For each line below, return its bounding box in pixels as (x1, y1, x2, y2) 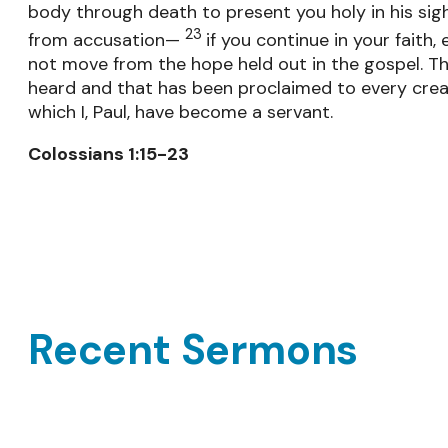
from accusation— (28, 27, 185, 52)
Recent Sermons (28, 323, 359, 378)
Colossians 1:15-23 (28, 141, 189, 166)
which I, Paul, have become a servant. (28, 99, 333, 124)
